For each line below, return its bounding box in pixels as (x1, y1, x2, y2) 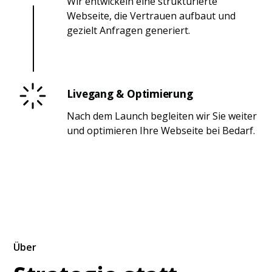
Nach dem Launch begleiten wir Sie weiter (67, 109, 257, 123)
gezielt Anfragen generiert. (67, 23, 191, 37)
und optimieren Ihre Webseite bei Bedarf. (67, 123, 256, 137)
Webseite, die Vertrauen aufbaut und (67, 8, 236, 22)
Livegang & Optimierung (67, 87, 193, 100)
